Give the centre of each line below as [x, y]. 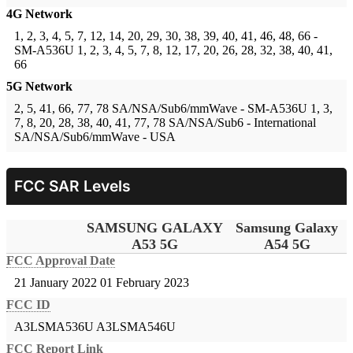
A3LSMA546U [136, 327]
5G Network [39, 87]
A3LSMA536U [54, 327]
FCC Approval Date [61, 261]
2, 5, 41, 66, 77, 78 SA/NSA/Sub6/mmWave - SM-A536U [161, 109]
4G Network [39, 14]
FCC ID [28, 305]
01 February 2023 [145, 283]
